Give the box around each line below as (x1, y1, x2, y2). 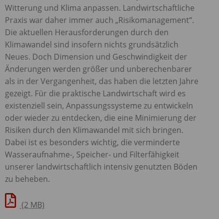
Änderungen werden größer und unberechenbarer (5, 63, 192, 74)
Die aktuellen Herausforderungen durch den (5, 26, 169, 38)
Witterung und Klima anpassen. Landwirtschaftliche (5, 2, 195, 13)
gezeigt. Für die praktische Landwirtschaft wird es (5, 88, 186, 99)
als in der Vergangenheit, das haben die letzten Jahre (5, 75, 198, 87)
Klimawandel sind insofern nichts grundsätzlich (5, 39, 178, 50)
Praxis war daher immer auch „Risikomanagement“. (5, 14, 194, 25)
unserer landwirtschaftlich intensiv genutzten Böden (5, 161, 197, 172)
